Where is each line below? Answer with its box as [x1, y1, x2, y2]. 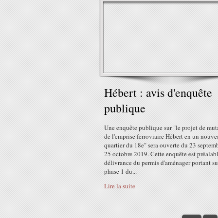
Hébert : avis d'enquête [104, 85, 212, 100]
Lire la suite [104, 182, 135, 190]
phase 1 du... [104, 167, 137, 176]
